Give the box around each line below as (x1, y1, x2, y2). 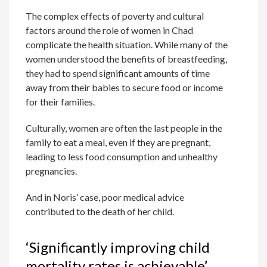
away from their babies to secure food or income (26, 82, 223, 93)
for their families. (26, 96, 95, 107)
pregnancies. (26, 165, 77, 176)
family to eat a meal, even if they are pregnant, (26, 136, 211, 148)
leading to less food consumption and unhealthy (26, 151, 218, 162)
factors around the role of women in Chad (26, 24, 194, 36)
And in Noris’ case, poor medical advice (26, 191, 185, 203)
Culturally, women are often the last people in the (26, 122, 223, 133)
